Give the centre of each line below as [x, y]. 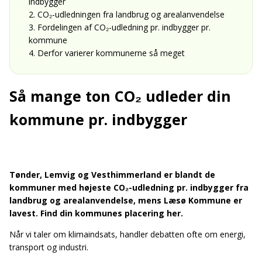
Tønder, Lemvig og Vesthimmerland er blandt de [112, 174]
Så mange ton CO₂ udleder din [120, 96]
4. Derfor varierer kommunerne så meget [107, 53]
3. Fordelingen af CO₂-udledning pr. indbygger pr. [120, 27]
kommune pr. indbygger [98, 119]
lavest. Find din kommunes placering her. [96, 213]
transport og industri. [49, 247]
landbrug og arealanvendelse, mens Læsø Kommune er [126, 200]
